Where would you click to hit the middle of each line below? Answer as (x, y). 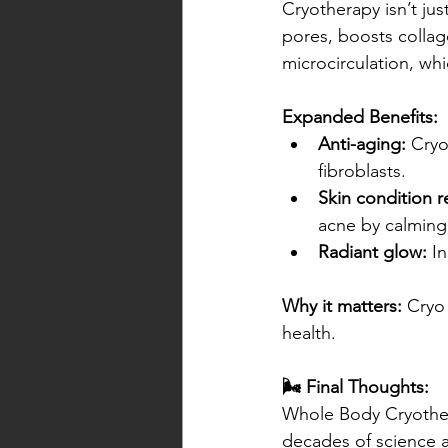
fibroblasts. (362, 171)
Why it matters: (342, 306)
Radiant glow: (372, 252)
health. (309, 333)
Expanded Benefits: (360, 117)
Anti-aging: (362, 144)
